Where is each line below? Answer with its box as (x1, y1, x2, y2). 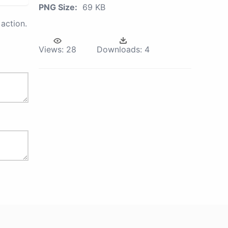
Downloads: (97, 44, 142, 54)
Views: (39, 44, 64, 54)
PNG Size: (39, 2, 77, 12)
